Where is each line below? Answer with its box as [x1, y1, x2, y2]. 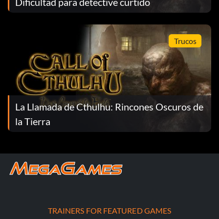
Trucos [174, 36, 197, 45]
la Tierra [15, 115, 50, 127]
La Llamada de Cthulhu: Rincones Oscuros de [15, 100, 203, 112]
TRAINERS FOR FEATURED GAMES [47, 206, 172, 216]
